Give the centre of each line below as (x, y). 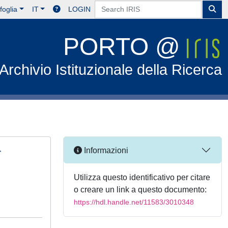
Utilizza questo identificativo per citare (142, 177)
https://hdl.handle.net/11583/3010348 (134, 202)
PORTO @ (125, 47)
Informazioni (105, 150)
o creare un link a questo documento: (140, 190)
